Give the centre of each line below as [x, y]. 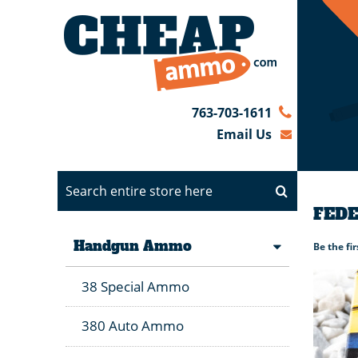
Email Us [245, 134]
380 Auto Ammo [133, 326]
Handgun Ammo [133, 247]
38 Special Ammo [135, 286]
